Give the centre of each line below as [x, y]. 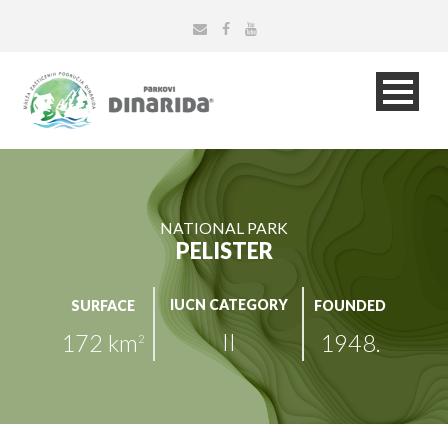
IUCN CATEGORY [228, 304]
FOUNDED [350, 305]
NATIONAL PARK [224, 228]
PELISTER [224, 251]
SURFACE [102, 305]
